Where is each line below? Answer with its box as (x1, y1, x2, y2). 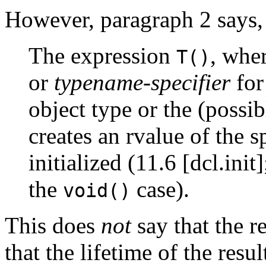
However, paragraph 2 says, (5, 7, 263, 33)
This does (5, 213, 101, 239)
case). (131, 176, 189, 202)
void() (63, 180, 131, 202)
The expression (28, 43, 176, 69)
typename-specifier (54, 69, 230, 96)
